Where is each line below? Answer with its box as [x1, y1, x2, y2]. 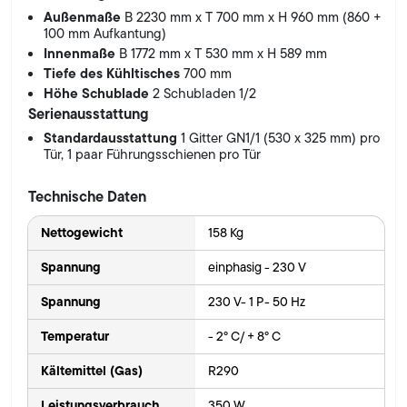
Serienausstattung [27, 102, 148, 124]
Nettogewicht [40, 222, 123, 243]
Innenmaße [44, 42, 120, 64]
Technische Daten [27, 184, 146, 207]
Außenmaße [44, 5, 125, 27]
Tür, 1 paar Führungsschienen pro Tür [44, 144, 262, 164]
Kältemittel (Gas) [40, 360, 143, 381]
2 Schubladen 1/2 [153, 83, 257, 104]
